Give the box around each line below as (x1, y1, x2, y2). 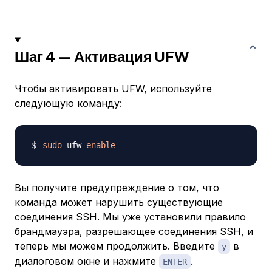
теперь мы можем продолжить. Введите (15, 240, 218, 253)
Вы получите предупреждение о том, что (15, 182, 219, 194)
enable (86, 140, 115, 151)
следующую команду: (15, 97, 122, 110)
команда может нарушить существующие (15, 196, 223, 209)
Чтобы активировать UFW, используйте (15, 83, 212, 95)
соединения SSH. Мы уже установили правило (15, 211, 246, 223)
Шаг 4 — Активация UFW (15, 47, 189, 66)
